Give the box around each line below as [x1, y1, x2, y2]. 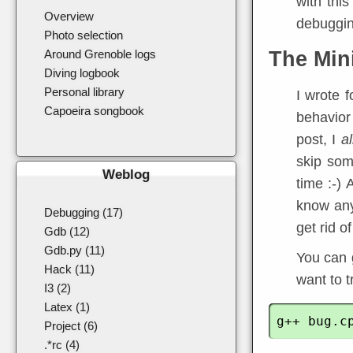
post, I [296, 132, 341, 147]
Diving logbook [44, 66, 120, 80]
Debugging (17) [44, 206, 123, 219]
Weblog [102, 167, 150, 181]
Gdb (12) [44, 225, 90, 238]
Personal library [44, 85, 124, 98]
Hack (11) [44, 262, 95, 276]
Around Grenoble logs [44, 47, 156, 61]
